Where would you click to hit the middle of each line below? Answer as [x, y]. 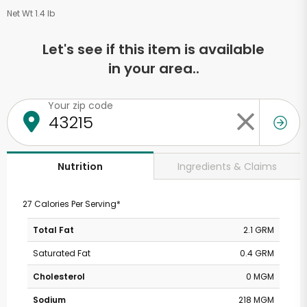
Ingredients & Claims [227, 166]
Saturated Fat [62, 253]
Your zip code [81, 106]
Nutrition [80, 167]
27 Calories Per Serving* [71, 204]
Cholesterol [59, 277]
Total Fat [53, 230]
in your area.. [153, 69]
